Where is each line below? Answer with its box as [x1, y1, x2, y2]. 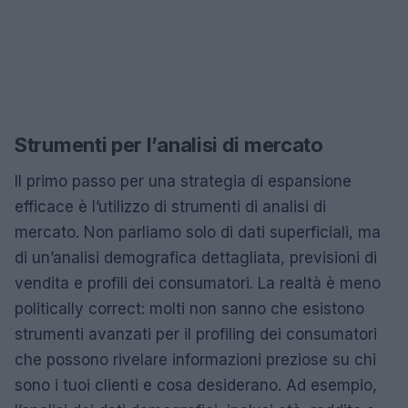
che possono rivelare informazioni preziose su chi [15, 351, 376, 369]
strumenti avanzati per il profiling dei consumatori [15, 325, 377, 343]
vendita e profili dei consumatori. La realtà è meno [15, 274, 381, 292]
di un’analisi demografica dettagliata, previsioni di [15, 249, 377, 267]
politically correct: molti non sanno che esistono [15, 300, 364, 318]
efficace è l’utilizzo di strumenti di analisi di [15, 198, 326, 216]
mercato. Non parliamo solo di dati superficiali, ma [15, 223, 381, 241]
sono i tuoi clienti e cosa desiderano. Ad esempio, [15, 376, 377, 394]
